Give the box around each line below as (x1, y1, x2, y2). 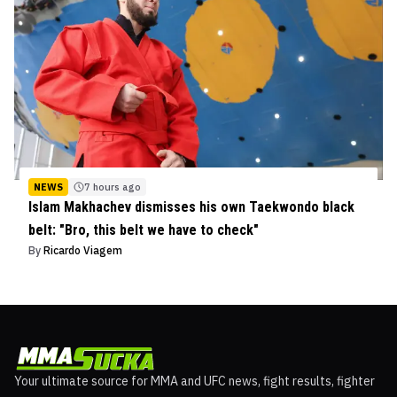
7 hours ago (84, 181, 141, 194)
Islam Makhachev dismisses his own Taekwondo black (28, 198, 354, 216)
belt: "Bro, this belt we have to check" (28, 222, 259, 239)
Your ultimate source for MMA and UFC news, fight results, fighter (14, 373, 375, 390)
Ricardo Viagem (43, 244, 122, 258)
